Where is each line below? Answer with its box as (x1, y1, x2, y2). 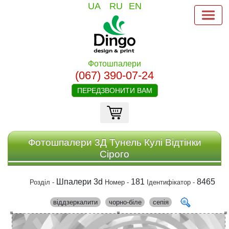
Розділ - (30, 178, 57, 186)
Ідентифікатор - (147, 178, 197, 186)
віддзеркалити (53, 198, 98, 206)
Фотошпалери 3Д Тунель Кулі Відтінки (28, 136, 109, 148)
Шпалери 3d (56, 177, 103, 186)
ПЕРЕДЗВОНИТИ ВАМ (77, 86, 152, 95)
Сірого (100, 148, 129, 159)
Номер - (105, 178, 131, 186)
